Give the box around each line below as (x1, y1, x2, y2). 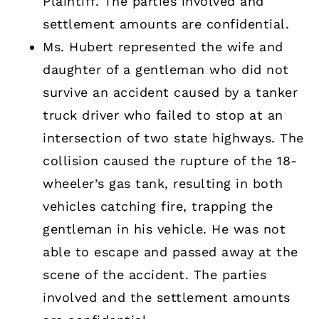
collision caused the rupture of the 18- (43, 153, 298, 169)
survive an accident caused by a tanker (43, 85, 298, 100)
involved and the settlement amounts (43, 290, 291, 305)
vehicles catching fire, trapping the (43, 199, 273, 214)
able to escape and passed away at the (43, 244, 298, 260)
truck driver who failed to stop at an (43, 108, 283, 123)
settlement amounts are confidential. (43, 16, 289, 32)
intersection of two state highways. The (43, 130, 304, 146)
